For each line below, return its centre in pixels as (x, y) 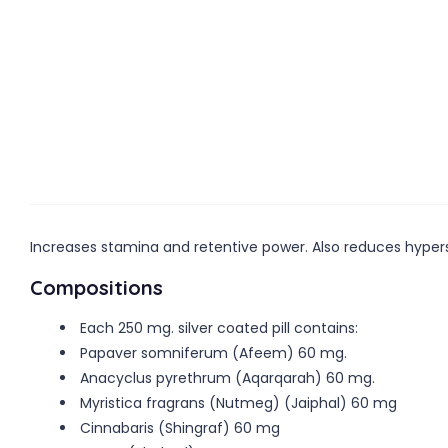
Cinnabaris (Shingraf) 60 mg (180, 427)
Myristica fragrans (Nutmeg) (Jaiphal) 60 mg (238, 402)
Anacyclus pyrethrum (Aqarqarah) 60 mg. (227, 377)
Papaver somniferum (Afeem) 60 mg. (213, 352)
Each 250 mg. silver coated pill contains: (219, 327)
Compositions (96, 287)
